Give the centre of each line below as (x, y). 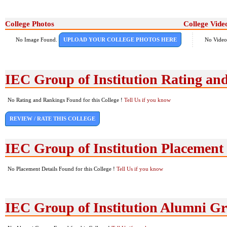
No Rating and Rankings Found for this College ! (66, 100)
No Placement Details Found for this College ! (62, 169)
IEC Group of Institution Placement (114, 148)
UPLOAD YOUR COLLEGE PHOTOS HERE (120, 40)
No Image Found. (37, 40)
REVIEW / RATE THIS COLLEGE (52, 119)
